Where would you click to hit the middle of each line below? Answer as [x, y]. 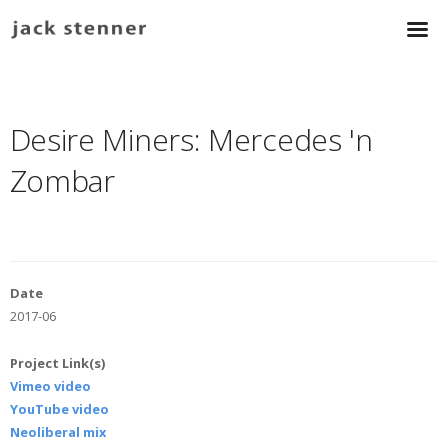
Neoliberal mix [57, 432]
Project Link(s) [57, 363]
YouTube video [59, 409]
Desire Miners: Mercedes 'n [191, 140]
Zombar [62, 181]
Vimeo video [50, 386]
